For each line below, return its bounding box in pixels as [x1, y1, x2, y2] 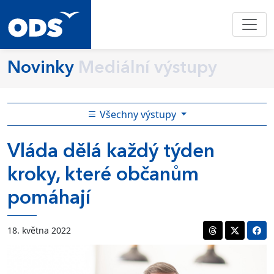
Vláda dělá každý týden [7, 143, 215, 162]
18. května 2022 [7, 224, 71, 236]
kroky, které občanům [7, 166, 199, 185]
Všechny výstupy [97, 108, 179, 121]
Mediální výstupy [78, 59, 217, 77]
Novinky [7, 59, 74, 77]
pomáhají [7, 189, 91, 209]
